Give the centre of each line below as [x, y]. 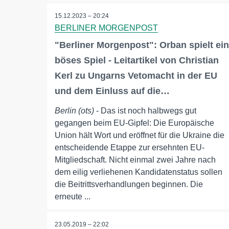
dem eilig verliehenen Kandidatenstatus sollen [139, 172]
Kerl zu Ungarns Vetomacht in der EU [136, 76]
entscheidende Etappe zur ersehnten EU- [130, 148]
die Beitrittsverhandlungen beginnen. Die [129, 185]
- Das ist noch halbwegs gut [145, 111]
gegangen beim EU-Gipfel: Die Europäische [134, 123]
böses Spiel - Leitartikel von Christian [137, 61]
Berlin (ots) [74, 111]
